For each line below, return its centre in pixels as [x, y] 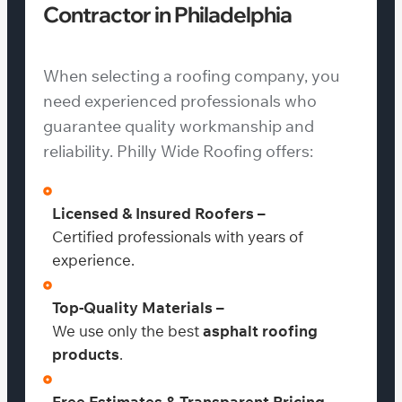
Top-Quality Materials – [138, 307]
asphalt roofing [260, 330]
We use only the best [127, 330]
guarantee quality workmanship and [179, 126]
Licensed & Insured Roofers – [159, 213]
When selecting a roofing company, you [192, 75]
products [86, 354]
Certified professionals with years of [178, 236]
